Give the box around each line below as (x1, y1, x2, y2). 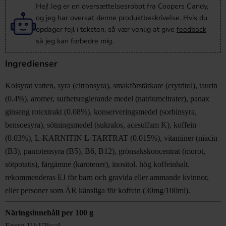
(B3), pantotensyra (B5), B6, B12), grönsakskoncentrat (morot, (5, 147, 205, 155)
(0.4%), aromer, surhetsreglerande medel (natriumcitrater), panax (5, 94, 209, 103)
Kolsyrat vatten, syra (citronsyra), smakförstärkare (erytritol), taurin (5, 81, 217, 90)
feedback (177, 24, 206, 34)
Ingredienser (5, 58, 58, 70)
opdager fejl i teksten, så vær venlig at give (36, 24, 177, 34)
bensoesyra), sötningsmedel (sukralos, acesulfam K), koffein (5, 121, 196, 129)
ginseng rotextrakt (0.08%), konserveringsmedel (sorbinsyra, (5, 107, 197, 116)
